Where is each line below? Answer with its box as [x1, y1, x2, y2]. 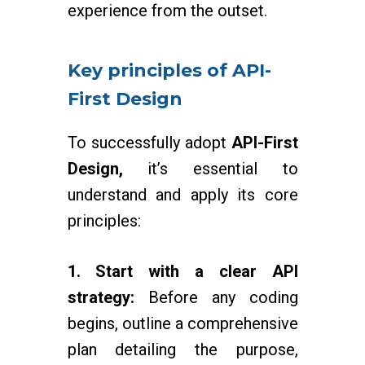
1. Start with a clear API [67, 262, 298, 281]
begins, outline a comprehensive [67, 314, 298, 333]
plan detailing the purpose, [67, 340, 298, 359]
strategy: [67, 288, 134, 307]
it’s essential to [122, 159, 298, 178]
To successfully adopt [67, 133, 231, 152]
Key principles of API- [67, 59, 271, 81]
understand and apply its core [67, 185, 298, 204]
